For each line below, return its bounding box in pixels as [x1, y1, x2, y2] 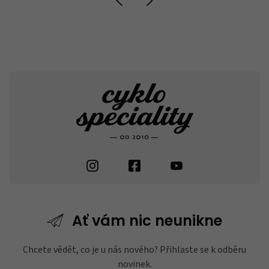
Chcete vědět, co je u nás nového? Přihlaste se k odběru [23, 243, 246, 257]
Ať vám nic [72, 215, 151, 230]
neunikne [155, 215, 222, 230]
